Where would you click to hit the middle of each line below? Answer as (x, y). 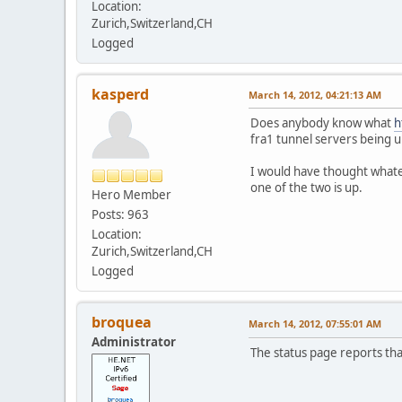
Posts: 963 (120, 214)
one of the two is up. (306, 187)
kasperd (120, 94)
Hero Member (131, 194)
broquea (122, 322)
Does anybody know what (322, 122)
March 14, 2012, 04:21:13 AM (315, 94)
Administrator (134, 341)
